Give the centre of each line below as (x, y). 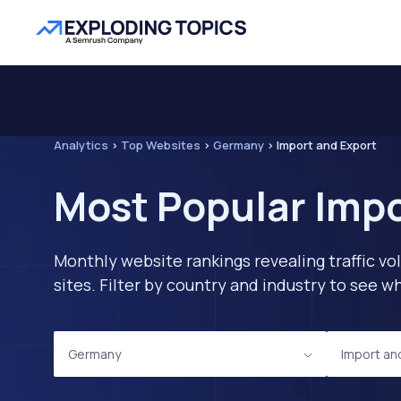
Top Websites (161, 145)
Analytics (81, 145)
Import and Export (327, 145)
